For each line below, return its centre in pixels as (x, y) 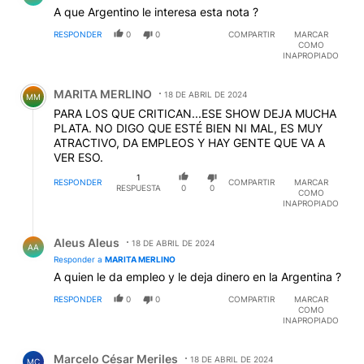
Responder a (79, 260)
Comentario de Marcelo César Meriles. (131, 347)
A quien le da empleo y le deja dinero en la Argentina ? (197, 277)
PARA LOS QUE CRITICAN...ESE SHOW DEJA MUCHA (195, 113)
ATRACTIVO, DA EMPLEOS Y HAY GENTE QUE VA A (189, 142)
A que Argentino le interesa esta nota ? (156, 11)
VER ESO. (78, 157)
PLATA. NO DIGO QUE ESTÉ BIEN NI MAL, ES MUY (188, 128)
